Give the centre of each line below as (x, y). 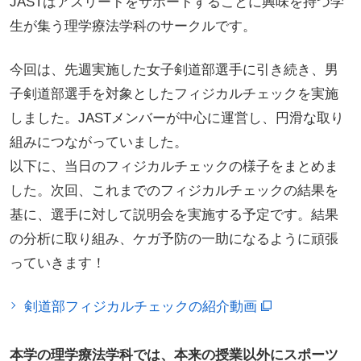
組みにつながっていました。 (98, 142)
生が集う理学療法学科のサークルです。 (133, 26)
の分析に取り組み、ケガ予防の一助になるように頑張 (174, 239)
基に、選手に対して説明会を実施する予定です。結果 (174, 214)
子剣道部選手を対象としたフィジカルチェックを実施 (174, 93)
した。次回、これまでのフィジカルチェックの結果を (174, 190)
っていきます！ (57, 263)
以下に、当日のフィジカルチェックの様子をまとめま (174, 166)
